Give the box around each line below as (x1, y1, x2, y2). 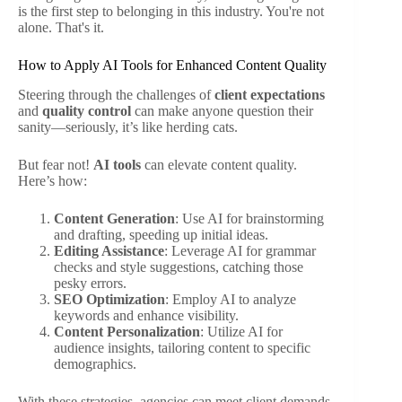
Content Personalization (54, 323, 200, 339)
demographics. (54, 355, 136, 371)
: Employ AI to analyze (165, 291, 296, 307)
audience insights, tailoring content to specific (54, 339, 310, 355)
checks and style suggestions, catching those (54, 258, 303, 275)
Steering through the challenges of (18, 86, 214, 102)
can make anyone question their (131, 102, 313, 118)
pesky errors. (54, 275, 127, 291)
